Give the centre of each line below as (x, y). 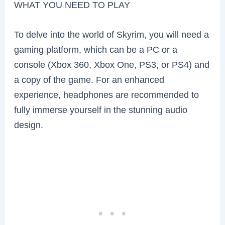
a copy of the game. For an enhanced (89, 79)
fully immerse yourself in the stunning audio (101, 109)
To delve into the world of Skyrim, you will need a (112, 34)
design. (29, 125)
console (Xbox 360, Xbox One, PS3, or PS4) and (112, 64)
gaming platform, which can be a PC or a (96, 49)
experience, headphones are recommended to (107, 94)
